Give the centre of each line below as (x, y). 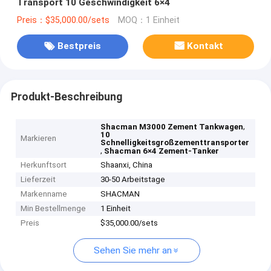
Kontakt (205, 46)
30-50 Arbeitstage (133, 180)
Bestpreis (79, 46)
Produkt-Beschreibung (66, 96)
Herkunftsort (44, 165)
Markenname (44, 194)
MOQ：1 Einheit (149, 20)
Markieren (39, 139)
